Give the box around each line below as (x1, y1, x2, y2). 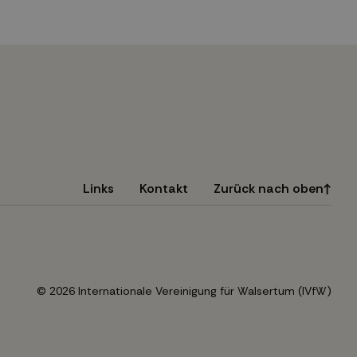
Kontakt (139, 180, 188, 198)
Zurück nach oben (213, 180, 324, 198)
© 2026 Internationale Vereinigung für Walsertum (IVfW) (37, 284, 331, 299)
